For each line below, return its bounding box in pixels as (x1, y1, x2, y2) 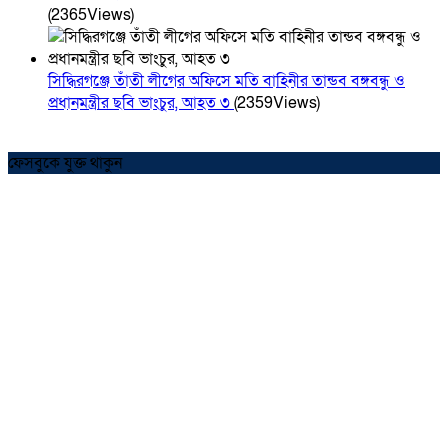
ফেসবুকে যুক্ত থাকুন (8, 152, 122, 175)
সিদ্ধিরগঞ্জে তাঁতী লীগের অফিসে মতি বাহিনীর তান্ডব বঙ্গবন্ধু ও (48, 70, 405, 93)
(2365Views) (48, 4, 134, 27)
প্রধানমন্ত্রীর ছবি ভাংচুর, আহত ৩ (48, 92, 234, 115)
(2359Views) (234, 92, 320, 115)
